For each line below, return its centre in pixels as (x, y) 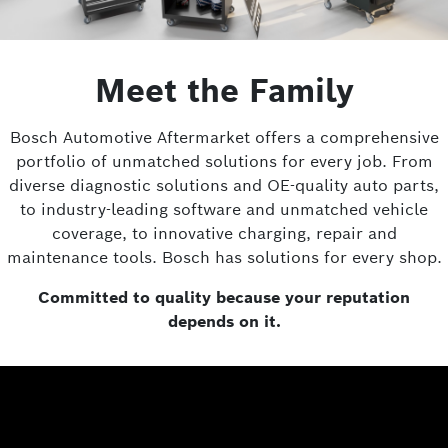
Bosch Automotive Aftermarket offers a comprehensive (224, 138)
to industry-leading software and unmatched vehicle (224, 210)
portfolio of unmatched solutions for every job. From (224, 162)
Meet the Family (224, 91)
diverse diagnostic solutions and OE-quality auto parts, (224, 186)
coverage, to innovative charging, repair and (224, 234)
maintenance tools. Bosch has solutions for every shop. (224, 258)
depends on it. (224, 322)
